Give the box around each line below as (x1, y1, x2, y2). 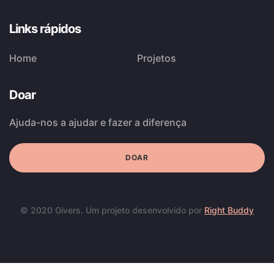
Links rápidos (9, 21, 81, 36)
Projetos (137, 52, 176, 64)
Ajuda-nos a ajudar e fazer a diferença (9, 116, 187, 128)
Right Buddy (204, 205, 254, 215)
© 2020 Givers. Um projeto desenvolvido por (20, 205, 204, 215)
